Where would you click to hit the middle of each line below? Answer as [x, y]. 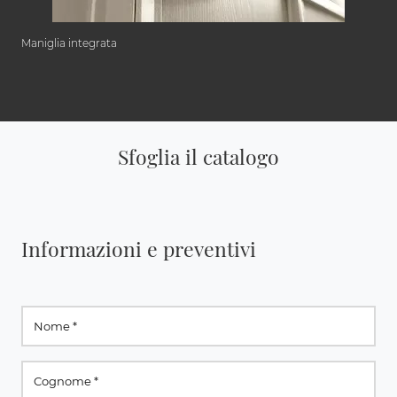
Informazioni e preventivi [139, 249]
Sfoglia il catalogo [198, 157]
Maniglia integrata [69, 43]
